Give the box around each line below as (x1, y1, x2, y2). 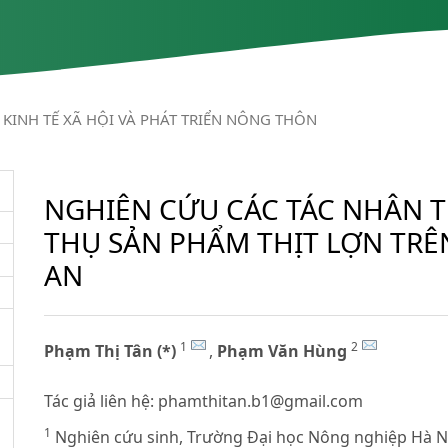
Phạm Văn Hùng (216, 339, 347, 362)
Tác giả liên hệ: (43, 389, 158, 412)
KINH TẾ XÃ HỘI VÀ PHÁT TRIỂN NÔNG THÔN (2, 109, 317, 130)
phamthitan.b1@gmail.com (157, 389, 363, 412)
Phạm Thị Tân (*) (43, 339, 176, 362)
